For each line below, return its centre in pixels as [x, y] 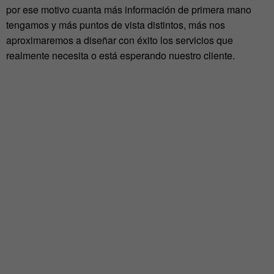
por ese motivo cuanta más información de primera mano [129, 10]
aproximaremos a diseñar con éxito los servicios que [120, 40]
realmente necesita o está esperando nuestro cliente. [120, 56]
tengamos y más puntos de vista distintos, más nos [116, 25]
